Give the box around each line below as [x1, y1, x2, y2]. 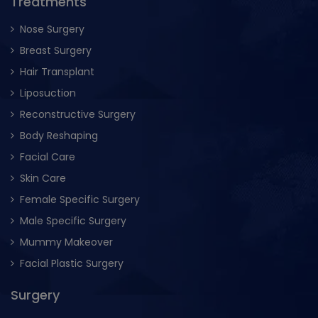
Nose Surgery [20, 22, 84, 37]
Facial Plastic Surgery [20, 256, 124, 271]
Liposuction [20, 86, 76, 101]
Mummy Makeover [20, 235, 113, 250]
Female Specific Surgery [20, 192, 140, 207]
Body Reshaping [20, 128, 98, 143]
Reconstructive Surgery [20, 107, 136, 122]
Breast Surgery [20, 43, 92, 58]
